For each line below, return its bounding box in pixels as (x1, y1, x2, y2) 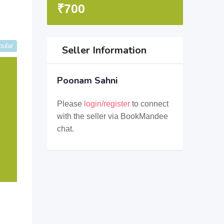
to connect (129, 99, 168, 108)
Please (56, 99, 84, 108)
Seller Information (61, 43, 146, 57)
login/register (83, 99, 130, 108)
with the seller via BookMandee (56, 112, 168, 120)
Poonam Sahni (56, 74, 117, 86)
